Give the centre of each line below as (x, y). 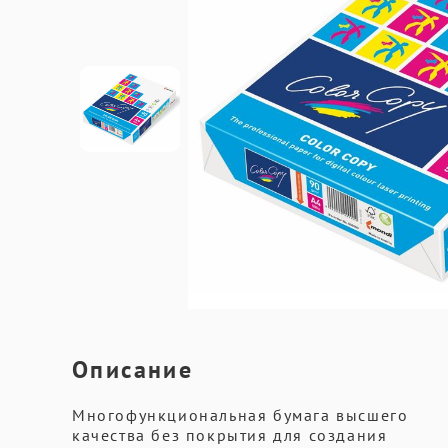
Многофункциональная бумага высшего (240, 415)
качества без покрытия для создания (230, 435)
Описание (133, 369)
